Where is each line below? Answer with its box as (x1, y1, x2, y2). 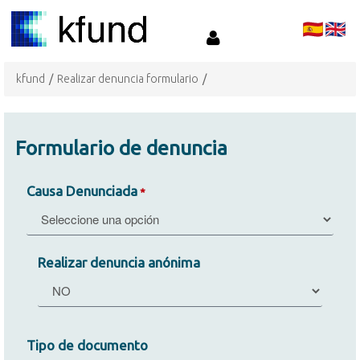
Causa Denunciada (27, 183, 137, 198)
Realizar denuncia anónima (38, 255, 200, 271)
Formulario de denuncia (15, 137, 227, 159)
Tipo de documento (27, 337, 148, 353)
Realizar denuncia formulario (57, 72, 198, 85)
